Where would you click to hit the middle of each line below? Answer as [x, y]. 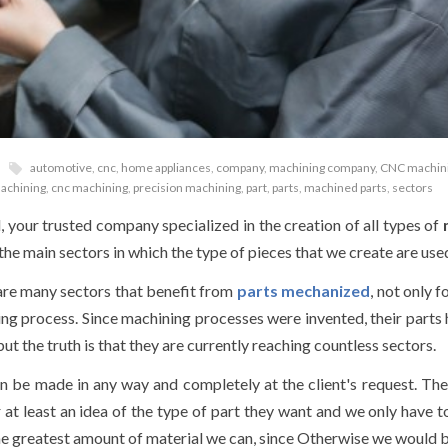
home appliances [166, 167]
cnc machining [89, 187]
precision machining [187, 187]
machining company [322, 167]
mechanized [326, 290]
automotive [61, 167]
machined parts [345, 187]
